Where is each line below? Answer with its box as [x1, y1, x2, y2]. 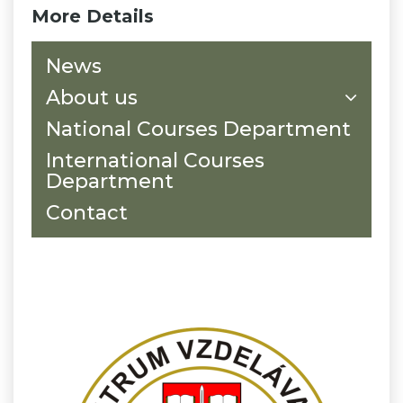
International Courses [46, 148, 264, 173]
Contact [46, 200, 128, 225]
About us [46, 85, 138, 110]
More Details [31, 4, 154, 27]
